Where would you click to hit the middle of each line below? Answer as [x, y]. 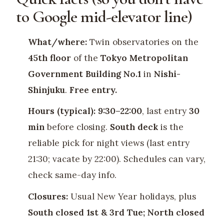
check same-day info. [72, 175]
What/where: [57, 42]
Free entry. [93, 90]
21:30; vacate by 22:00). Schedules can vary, [116, 159]
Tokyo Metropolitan [144, 58]
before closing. [77, 127]
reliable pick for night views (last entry [108, 143]
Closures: [48, 196]
